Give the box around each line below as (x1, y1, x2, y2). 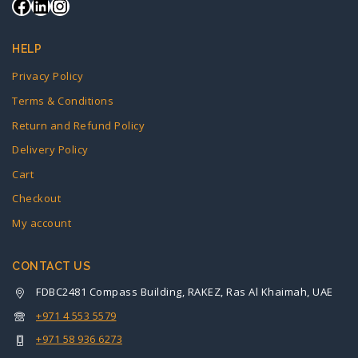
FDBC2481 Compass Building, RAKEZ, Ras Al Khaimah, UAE (36, 284, 333, 300)
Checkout (12, 191, 61, 206)
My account (12, 216, 71, 231)
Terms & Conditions (12, 93, 113, 109)
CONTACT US (12, 260, 90, 273)
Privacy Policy (12, 69, 83, 84)
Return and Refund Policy (12, 117, 145, 133)
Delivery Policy (12, 142, 89, 157)
